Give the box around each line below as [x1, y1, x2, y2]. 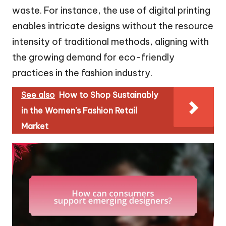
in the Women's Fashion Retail [21, 105, 137, 116]
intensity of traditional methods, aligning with [12, 36, 209, 48]
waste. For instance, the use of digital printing [12, 5, 210, 17]
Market [21, 121, 48, 132]
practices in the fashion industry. [12, 67, 152, 79]
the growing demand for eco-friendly [12, 51, 175, 64]
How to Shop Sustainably [59, 90, 158, 100]
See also [21, 90, 55, 100]
